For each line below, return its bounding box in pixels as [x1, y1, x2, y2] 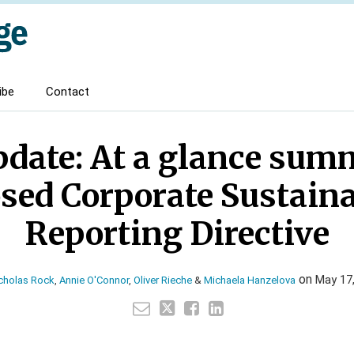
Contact [46, 84, 89, 99]
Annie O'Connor [59, 274, 129, 286]
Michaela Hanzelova [204, 274, 296, 286]
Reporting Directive [24, 214, 330, 254]
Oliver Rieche [134, 274, 192, 286]
